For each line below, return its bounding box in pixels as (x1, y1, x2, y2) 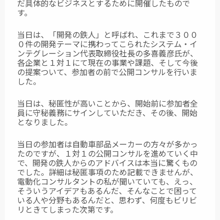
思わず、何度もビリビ (119, 194, 197, 206)
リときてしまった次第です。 (17, 203, 118, 216)
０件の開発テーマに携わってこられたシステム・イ (17, 38, 197, 50)
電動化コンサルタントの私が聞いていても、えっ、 (17, 175, 197, 188)
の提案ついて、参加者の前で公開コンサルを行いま (17, 66, 197, 78)
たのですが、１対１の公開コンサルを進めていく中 (17, 147, 198, 160)
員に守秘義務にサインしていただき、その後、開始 (17, 107, 197, 119)
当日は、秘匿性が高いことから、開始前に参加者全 (17, 97, 198, 110)
